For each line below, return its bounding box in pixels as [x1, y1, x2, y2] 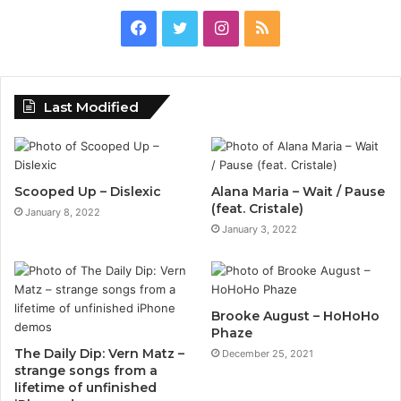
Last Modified [44, 98, 139, 115]
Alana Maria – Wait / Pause [211, 183, 386, 200]
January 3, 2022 [222, 222, 298, 235]
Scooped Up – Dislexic [14, 183, 161, 200]
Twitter [186, 18, 242, 38]
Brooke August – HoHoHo [211, 307, 380, 324]
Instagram [226, 18, 304, 38]
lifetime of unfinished [14, 379, 157, 396]
